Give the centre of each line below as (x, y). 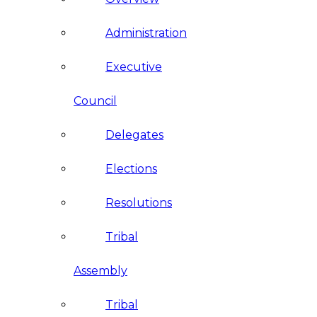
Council (95, 101)
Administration (146, 33)
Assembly (100, 271)
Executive (134, 67)
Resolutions (139, 203)
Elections (131, 169)
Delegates (134, 135)
